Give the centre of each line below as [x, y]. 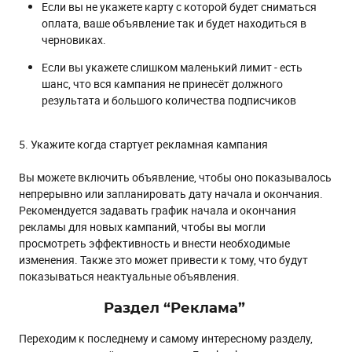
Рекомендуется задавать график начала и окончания [158, 210]
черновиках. [74, 39]
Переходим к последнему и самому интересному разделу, [166, 338]
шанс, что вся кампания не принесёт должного [162, 83]
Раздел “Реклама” [176, 308]
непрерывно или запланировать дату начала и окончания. [171, 193]
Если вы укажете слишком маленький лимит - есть [172, 67]
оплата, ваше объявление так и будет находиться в [174, 23]
